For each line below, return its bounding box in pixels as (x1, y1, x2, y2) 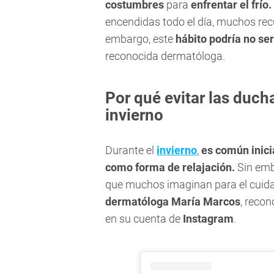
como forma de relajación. (105, 161, 235, 174)
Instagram (183, 212, 234, 226)
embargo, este (105, 32, 176, 46)
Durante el (105, 144, 157, 157)
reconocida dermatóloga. (105, 50, 225, 63)
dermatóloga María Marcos (105, 195, 240, 209)
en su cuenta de (105, 212, 183, 226)
